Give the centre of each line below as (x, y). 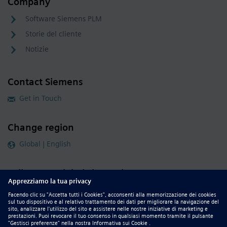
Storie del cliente (53, 34)
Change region (41, 127)
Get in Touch (41, 98)
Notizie (37, 49)
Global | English (45, 144)
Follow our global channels (68, 173)
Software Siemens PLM (64, 19)
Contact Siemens (45, 82)
